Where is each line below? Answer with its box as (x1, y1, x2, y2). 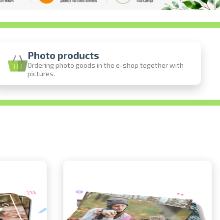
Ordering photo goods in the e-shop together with (27, 61, 184, 69)
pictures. (27, 69, 55, 78)
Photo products (27, 49, 99, 61)
